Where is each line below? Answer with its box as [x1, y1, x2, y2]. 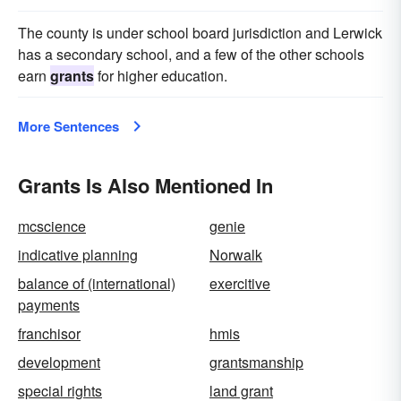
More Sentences [18, 116, 119, 136]
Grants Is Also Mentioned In [18, 171, 273, 200]
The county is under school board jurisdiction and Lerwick [18, 22, 382, 43]
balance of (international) [18, 273, 175, 294]
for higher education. [94, 65, 227, 86]
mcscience [18, 216, 86, 236]
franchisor [18, 323, 81, 344]
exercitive [209, 273, 270, 294]
